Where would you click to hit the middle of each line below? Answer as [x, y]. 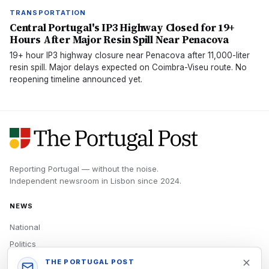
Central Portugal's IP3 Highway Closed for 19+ [122, 28]
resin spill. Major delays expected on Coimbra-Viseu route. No [128, 67]
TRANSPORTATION [48, 13]
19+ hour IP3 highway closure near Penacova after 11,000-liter [130, 55]
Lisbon [123, 181]
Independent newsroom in [60, 181]
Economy [27, 261]
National [25, 227]
